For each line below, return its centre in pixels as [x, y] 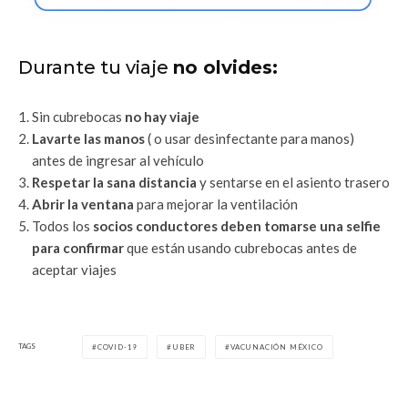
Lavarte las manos [90, 138]
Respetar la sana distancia [114, 182]
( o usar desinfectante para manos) [251, 138]
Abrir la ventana [83, 204]
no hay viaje [162, 116]
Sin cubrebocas [78, 116]
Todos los [61, 225]
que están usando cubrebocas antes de [240, 247]
